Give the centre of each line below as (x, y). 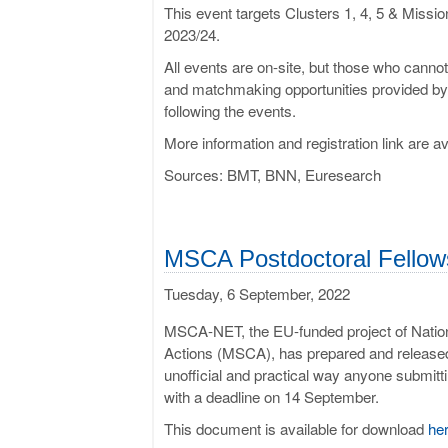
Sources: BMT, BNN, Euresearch (272, 174)
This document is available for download (296, 428)
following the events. (230, 110)
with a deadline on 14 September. (271, 396)
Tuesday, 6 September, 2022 (257, 293)
